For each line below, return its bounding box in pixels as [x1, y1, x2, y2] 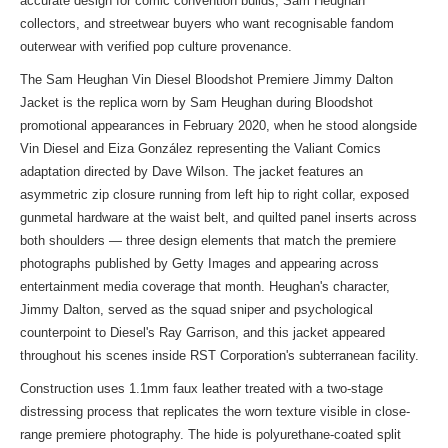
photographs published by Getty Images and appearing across [20, 256, 379, 271]
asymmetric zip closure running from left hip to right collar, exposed [20, 187, 409, 202]
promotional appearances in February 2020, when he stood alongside [20, 118, 417, 133]
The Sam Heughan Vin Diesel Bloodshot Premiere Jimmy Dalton [20, 72, 393, 87]
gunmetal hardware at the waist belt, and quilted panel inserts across [20, 210, 417, 225]
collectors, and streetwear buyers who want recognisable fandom [20, 16, 394, 31]
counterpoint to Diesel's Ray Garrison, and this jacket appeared [20, 325, 385, 340]
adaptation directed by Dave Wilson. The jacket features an [20, 164, 363, 179]
